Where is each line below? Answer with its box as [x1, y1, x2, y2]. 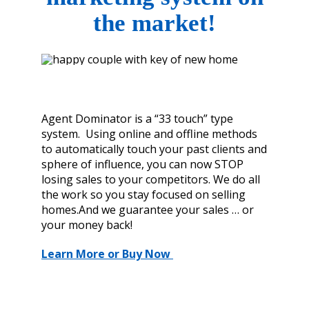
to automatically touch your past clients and [41, 141, 267, 157]
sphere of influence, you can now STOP [41, 157, 243, 172]
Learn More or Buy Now [41, 246, 173, 262]
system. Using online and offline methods [41, 126, 257, 142]
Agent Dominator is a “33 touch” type [41, 111, 233, 127]
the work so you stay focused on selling [41, 187, 246, 203]
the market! [93, 10, 216, 37]
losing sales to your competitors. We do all [41, 172, 260, 188]
